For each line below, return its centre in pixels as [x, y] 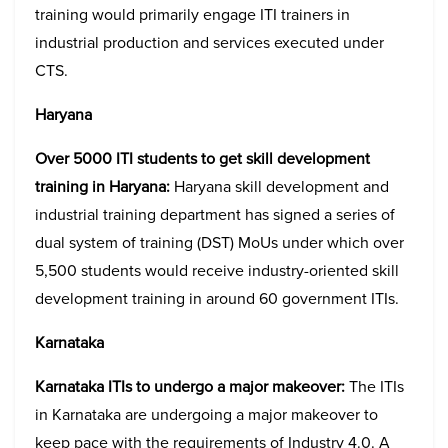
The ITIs [374, 386]
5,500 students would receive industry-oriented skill [217, 270]
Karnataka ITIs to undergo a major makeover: [190, 386]
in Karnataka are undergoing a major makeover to [206, 414]
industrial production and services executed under [209, 42]
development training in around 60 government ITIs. [219, 298]
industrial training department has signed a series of [215, 214]
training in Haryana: [102, 186]
